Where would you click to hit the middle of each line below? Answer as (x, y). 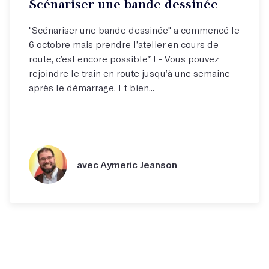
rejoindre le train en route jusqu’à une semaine (129, 73)
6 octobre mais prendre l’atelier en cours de (124, 44)
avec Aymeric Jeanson (127, 165)
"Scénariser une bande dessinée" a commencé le (134, 30)
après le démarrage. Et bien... (92, 87)
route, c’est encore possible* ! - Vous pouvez (124, 59)
